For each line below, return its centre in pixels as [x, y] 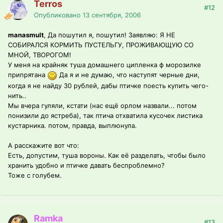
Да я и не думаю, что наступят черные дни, [128, 75]
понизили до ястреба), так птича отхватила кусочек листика [105, 115]
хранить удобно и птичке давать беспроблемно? [86, 165]
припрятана [28, 75]
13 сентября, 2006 [112, 15]
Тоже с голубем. [35, 175]
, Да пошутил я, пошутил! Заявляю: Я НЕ [110, 35]
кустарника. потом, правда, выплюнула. [72, 125]
